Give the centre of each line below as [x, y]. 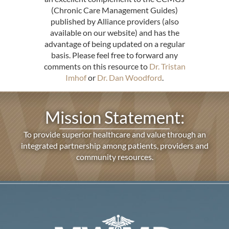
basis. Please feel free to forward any [114, 55]
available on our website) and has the [114, 32]
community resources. [114, 157]
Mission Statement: [114, 117]
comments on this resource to [96, 66]
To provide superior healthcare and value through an [114, 134]
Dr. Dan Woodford [130, 77]
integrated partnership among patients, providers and [114, 146]
